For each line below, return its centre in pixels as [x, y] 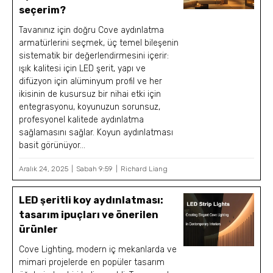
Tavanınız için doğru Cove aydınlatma [92, 30]
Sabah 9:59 [94, 168]
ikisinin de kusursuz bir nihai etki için [90, 94]
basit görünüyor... [52, 145]
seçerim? [43, 10]
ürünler [39, 229]
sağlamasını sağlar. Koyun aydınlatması [96, 132]
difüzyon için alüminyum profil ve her [91, 81]
